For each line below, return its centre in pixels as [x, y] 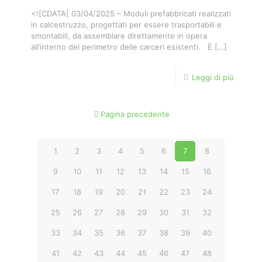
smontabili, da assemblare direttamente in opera [119, 36]
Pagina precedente [135, 114]
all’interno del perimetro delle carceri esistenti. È [122, 47]
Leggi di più [213, 77]
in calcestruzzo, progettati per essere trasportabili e [126, 25]
